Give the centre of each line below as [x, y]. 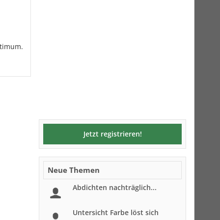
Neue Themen [74, 170]
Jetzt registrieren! [112, 134]
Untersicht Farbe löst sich [116, 212]
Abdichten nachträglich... [115, 187]
